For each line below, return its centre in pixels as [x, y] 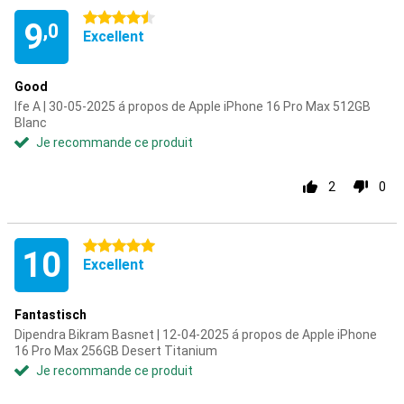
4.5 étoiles [113, 18]
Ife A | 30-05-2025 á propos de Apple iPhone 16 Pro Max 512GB [193, 106]
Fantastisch [50, 315]
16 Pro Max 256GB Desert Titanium [116, 351]
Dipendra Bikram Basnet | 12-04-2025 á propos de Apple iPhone [196, 335]
